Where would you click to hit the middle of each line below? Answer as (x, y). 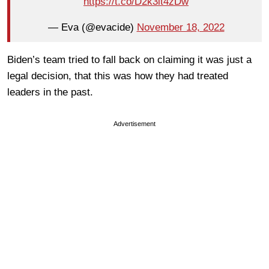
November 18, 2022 (180, 28)
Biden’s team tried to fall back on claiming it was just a (129, 59)
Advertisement (134, 123)
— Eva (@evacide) (92, 28)
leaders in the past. (50, 92)
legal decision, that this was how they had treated (118, 76)
